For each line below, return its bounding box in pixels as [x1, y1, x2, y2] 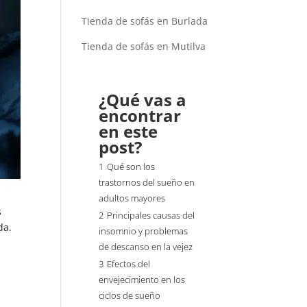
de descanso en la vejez [99, 241, 193, 253]
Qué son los [107, 161, 156, 173]
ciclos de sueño [99, 290, 161, 302]
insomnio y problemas [99, 225, 188, 237]
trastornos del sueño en [99, 177, 195, 188]
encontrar [99, 104, 182, 127]
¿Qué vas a [99, 88, 187, 111]
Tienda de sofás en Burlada [82, 14, 208, 27]
